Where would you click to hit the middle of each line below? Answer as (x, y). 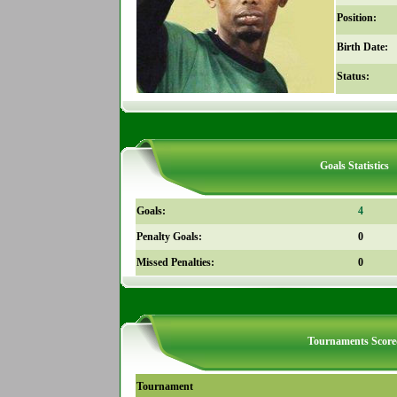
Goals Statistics (354, 166)
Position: (356, 18)
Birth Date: (362, 47)
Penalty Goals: (169, 237)
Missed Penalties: (175, 262)
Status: (353, 76)
